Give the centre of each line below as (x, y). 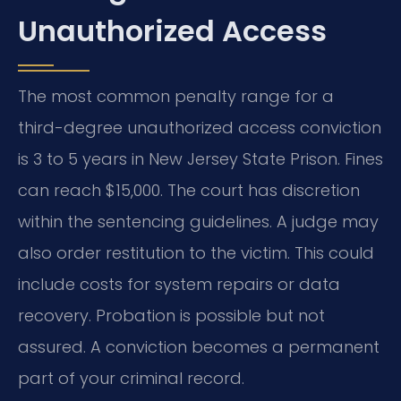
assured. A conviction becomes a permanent (199, 346)
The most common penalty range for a (176, 96)
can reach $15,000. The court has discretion (189, 190)
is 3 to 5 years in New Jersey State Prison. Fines (200, 158)
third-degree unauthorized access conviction (200, 127)
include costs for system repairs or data (179, 284)
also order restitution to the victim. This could (196, 252)
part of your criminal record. (131, 378)
